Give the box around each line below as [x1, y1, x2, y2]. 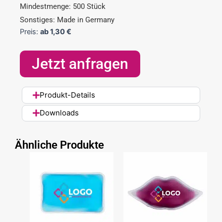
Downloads [40, 108, 79, 118]
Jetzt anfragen [32, 55, 128, 72]
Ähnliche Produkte [15, 138, 104, 151]
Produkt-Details [40, 90, 96, 100]
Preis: [20, 27, 40, 37]
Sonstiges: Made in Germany [20, 15, 114, 25]
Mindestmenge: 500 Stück [20, 1, 106, 11]
